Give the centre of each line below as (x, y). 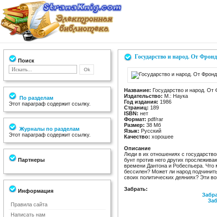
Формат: (135, 119)
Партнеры (31, 160)
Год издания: (141, 102)
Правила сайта (29, 204)
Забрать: (136, 189)
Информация (35, 191)
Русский (150, 131)
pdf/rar (155, 119)
